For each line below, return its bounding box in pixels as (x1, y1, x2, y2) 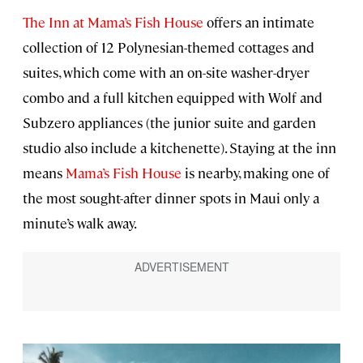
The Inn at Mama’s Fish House (23, 12, 203, 31)
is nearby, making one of (181, 163, 330, 181)
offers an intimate (203, 12, 314, 31)
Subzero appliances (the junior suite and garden (23, 113, 316, 131)
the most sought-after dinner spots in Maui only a (23, 188, 319, 207)
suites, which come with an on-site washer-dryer (23, 62, 310, 81)
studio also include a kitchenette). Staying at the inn (23, 138, 336, 156)
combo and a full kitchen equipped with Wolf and (23, 88, 322, 106)
